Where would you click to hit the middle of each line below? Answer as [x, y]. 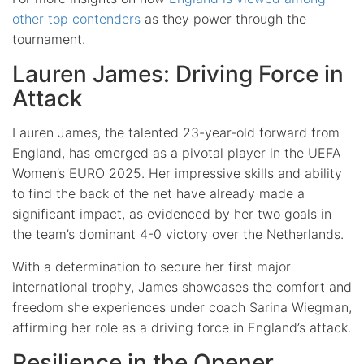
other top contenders [76, 18]
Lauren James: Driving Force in [178, 74]
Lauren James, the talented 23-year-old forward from [176, 132]
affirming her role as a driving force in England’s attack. [182, 327]
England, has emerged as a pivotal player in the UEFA [177, 152]
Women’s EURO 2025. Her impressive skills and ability [177, 173]
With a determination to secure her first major [152, 266]
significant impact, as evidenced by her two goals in [172, 213]
